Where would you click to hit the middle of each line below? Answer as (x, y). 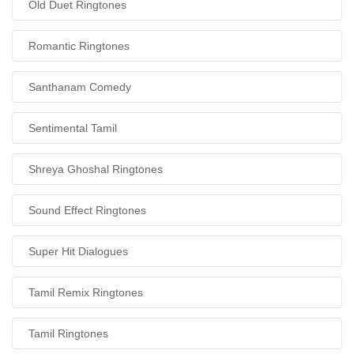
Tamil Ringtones (68, 333)
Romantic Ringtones (79, 46)
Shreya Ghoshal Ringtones (96, 169)
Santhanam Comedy (80, 87)
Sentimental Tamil (73, 128)
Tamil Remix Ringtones (86, 292)
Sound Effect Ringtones (87, 210)
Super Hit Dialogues (78, 251)
